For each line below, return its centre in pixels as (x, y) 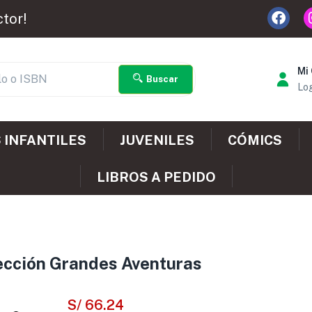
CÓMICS (255, 140)
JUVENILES (157, 140)
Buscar (162, 79)
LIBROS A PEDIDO (156, 177)
